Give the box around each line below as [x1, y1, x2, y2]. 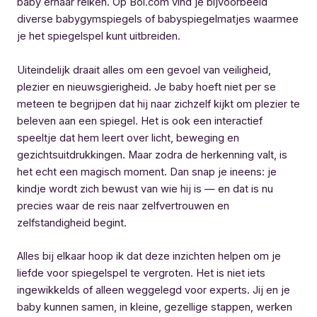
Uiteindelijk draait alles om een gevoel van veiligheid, [17, 63, 271, 76]
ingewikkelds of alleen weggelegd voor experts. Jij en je [17, 283, 290, 296]
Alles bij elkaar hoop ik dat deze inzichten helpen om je [17, 249, 281, 263]
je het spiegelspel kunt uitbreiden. [17, 30, 180, 43]
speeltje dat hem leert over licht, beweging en [17, 131, 239, 144]
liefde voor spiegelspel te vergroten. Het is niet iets [17, 266, 265, 279]
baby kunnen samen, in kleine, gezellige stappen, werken [17, 300, 292, 313]
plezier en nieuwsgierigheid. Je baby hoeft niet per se [17, 80, 276, 93]
